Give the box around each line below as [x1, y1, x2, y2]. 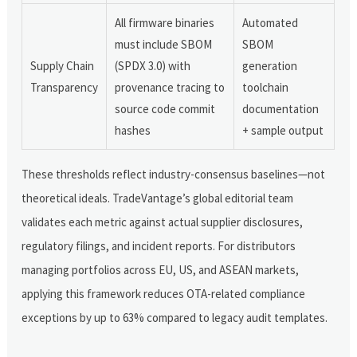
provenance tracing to [115, 79, 226, 95]
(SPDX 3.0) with [115, 57, 191, 73]
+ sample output [242, 122, 324, 138]
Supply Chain [30, 57, 95, 73]
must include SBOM [115, 36, 213, 52]
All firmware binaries [115, 14, 215, 30]
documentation [242, 100, 320, 116]
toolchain [242, 79, 289, 95]
